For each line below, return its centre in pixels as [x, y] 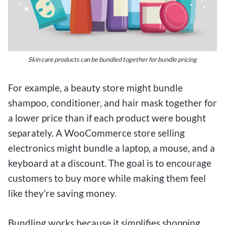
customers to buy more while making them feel [107, 178]
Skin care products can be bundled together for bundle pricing [113, 60]
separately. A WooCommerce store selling [96, 133]
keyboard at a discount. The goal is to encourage [110, 163]
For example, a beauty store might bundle [95, 88]
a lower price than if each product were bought [107, 118]
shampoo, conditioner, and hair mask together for [113, 103]
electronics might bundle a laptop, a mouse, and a [111, 148]
